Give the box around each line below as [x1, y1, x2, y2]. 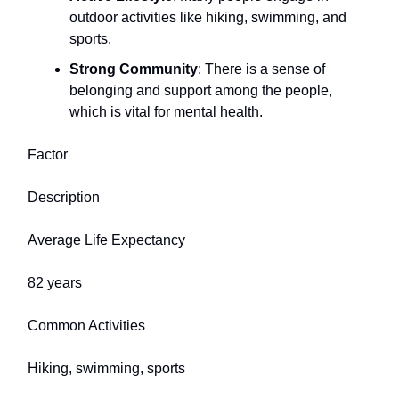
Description [28, 189, 100, 205]
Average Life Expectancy [28, 232, 185, 248]
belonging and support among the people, [69, 82, 332, 98]
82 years [28, 274, 82, 290]
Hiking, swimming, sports [28, 360, 185, 376]
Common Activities [28, 317, 145, 333]
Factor [28, 146, 68, 162]
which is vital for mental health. [69, 103, 263, 119]
